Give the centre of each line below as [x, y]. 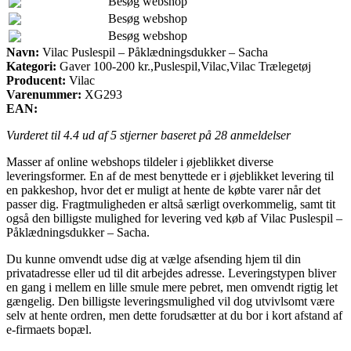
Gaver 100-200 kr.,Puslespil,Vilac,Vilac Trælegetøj [184, 66]
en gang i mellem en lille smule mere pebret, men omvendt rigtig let [172, 287]
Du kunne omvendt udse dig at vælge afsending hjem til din [154, 259]
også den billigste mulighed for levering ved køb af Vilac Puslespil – [174, 218]
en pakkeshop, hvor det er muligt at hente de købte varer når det [163, 190]
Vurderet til [35, 135]
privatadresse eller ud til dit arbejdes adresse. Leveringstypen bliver [171, 273]
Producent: [36, 80]
